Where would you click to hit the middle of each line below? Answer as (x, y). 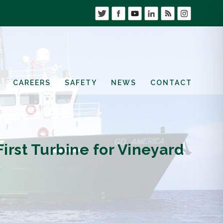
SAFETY (81, 82)
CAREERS (32, 82)
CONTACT (171, 82)
